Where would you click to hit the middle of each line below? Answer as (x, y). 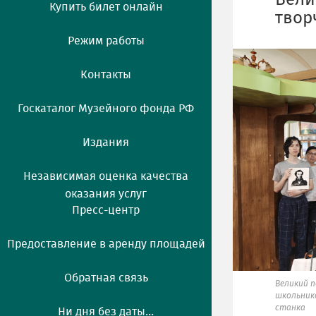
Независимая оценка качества (106, 176)
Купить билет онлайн (106, 7)
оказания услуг (106, 194)
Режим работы (106, 41)
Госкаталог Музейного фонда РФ (106, 109)
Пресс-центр (106, 210)
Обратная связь (106, 278)
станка (290, 308)
